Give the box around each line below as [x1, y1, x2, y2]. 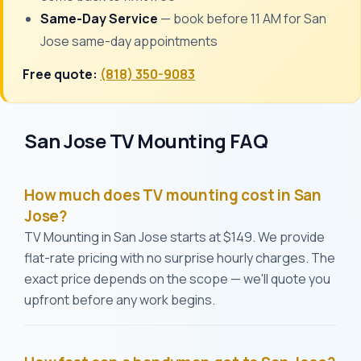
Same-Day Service [40, 10, 158, 27]
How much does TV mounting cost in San [24, 185, 322, 205]
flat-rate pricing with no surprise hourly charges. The [24, 249, 335, 267]
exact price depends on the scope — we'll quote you [24, 270, 330, 288]
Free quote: [23, 65, 100, 83]
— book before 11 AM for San [158, 10, 326, 27]
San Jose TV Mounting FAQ [24, 127, 268, 154]
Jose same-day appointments [40, 32, 218, 50]
